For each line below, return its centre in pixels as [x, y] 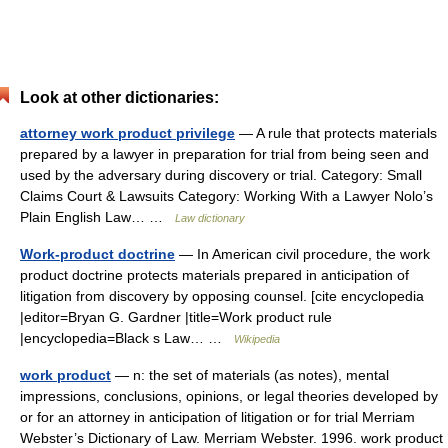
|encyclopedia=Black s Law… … [127, 338]
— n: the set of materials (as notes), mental [250, 375]
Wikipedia [257, 339]
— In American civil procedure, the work [302, 254]
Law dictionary [210, 218]
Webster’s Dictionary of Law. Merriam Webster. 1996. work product [231, 438]
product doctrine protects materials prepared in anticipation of [214, 275]
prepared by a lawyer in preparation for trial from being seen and [224, 154]
